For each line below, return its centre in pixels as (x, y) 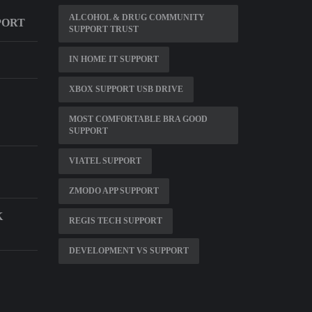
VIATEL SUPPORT (105, 161)
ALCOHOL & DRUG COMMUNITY (136, 17)
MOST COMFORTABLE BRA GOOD (138, 119)
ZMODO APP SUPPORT (114, 191)
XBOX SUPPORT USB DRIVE (126, 89)
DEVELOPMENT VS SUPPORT (128, 251)
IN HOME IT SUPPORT (114, 59)
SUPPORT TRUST (103, 29)
